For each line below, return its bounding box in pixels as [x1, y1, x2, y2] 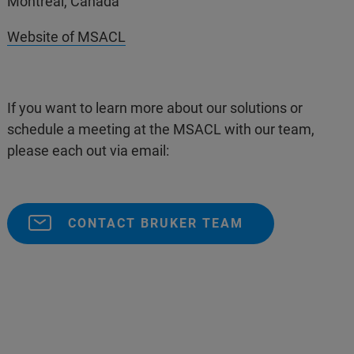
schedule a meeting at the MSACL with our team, [7, 120, 315, 137]
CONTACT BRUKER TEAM [68, 215, 244, 231]
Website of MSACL [7, 28, 126, 45]
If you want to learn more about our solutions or [7, 99, 303, 116]
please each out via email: [7, 141, 170, 159]
